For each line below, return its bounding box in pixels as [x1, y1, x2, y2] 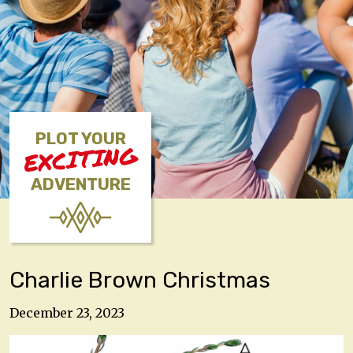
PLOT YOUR [35, 129, 126, 148]
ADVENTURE [30, 175, 131, 194]
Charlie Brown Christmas [9, 266, 270, 293]
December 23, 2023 [9, 304, 124, 321]
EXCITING [22, 139, 139, 180]
